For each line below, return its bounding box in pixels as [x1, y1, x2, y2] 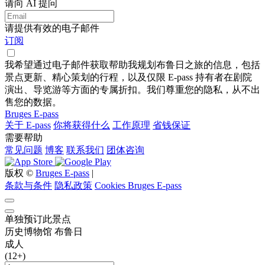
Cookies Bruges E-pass [95, 180, 182, 191]
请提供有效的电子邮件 [5, 23, 99, 34]
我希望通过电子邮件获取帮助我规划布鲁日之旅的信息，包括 [5, 60, 260, 70]
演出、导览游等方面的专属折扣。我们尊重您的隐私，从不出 [5, 85, 260, 95]
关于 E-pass [5, 120, 51, 131]
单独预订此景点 [5, 214, 71, 225]
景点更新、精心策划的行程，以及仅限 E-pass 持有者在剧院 [5, 72, 252, 83]
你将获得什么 [53, 120, 110, 131]
